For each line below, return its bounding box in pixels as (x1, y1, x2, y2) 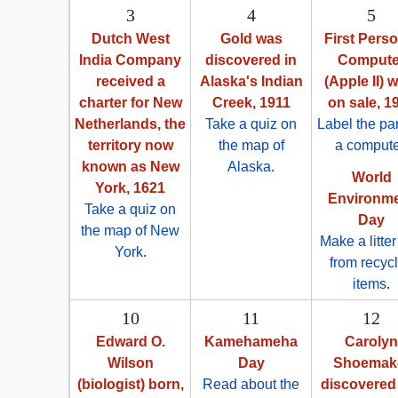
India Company (79, 52, 181, 68)
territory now (87, 138, 173, 154)
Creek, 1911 (211, 95, 291, 111)
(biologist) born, (76, 377, 184, 393)
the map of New (81, 223, 179, 239)
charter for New (78, 95, 182, 111)
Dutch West (91, 31, 170, 47)
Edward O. (95, 334, 165, 350)
